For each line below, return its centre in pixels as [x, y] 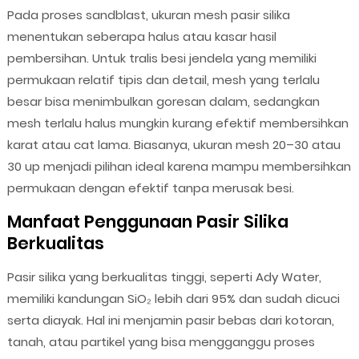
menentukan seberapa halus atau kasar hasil [141, 36]
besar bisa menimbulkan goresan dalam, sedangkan [163, 101]
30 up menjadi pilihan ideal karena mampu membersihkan [179, 166]
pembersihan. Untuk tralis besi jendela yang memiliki [161, 58]
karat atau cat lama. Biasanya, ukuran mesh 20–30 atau [173, 144]
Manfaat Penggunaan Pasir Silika [147, 221]
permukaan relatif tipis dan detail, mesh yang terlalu [163, 79]
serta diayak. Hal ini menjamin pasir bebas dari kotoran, [170, 320]
